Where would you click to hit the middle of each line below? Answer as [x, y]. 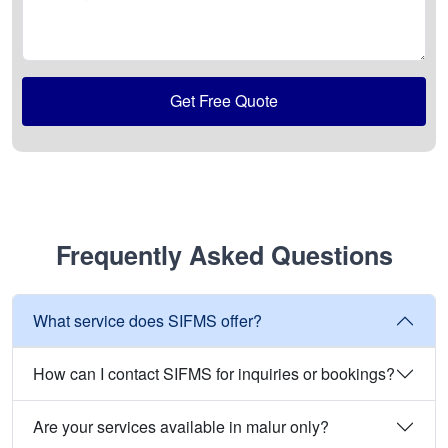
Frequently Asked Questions [224, 254]
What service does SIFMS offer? [147, 321]
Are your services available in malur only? [181, 427]
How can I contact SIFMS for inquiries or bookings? [214, 374]
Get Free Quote [224, 101]
